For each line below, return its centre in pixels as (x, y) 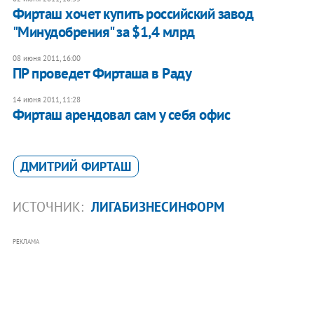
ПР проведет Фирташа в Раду (102, 74)
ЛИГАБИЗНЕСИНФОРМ (157, 207)
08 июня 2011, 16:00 (46, 59)
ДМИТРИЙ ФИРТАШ (76, 167)
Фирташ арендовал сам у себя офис (121, 115)
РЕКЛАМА (26, 242)
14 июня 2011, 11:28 (46, 100)
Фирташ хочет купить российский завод (133, 14)
